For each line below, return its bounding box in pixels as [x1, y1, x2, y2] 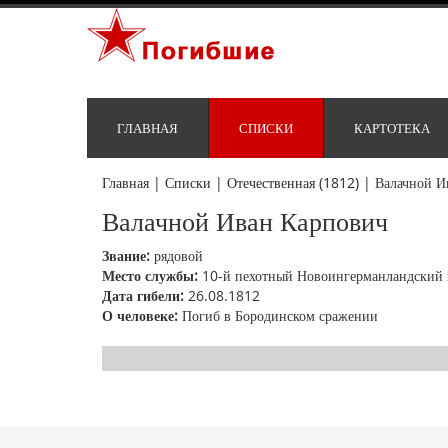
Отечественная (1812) [227, 173, 359, 193]
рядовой [150, 246, 203, 266]
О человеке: [102, 306, 178, 326]
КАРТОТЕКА [354, 119, 430, 138]
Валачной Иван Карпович [102, 204, 388, 240]
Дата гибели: [102, 286, 184, 306]
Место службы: [102, 266, 198, 286]
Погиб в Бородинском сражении [178, 306, 378, 326]
